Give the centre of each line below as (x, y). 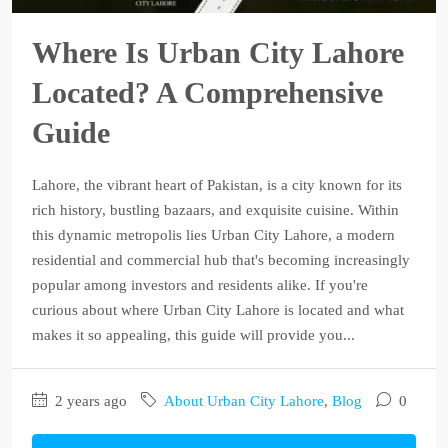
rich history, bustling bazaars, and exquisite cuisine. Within (215, 210)
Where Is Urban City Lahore (218, 53)
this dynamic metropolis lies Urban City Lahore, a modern (213, 235)
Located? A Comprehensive (207, 93)
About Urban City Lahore (244, 401)
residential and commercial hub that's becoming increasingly (221, 260)
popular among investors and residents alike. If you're (200, 285)
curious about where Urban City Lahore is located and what (218, 310)
